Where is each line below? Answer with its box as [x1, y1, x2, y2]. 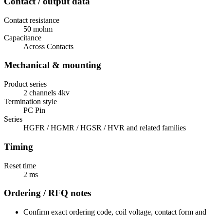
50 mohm [23, 24, 53, 33]
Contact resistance [4, 16, 59, 24]
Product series [4, 80, 47, 89]
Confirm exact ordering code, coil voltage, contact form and [23, 207, 206, 216]
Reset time [4, 161, 36, 170]
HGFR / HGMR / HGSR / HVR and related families [23, 124, 186, 132]
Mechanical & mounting [4, 60, 101, 71]
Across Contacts [23, 42, 73, 51]
